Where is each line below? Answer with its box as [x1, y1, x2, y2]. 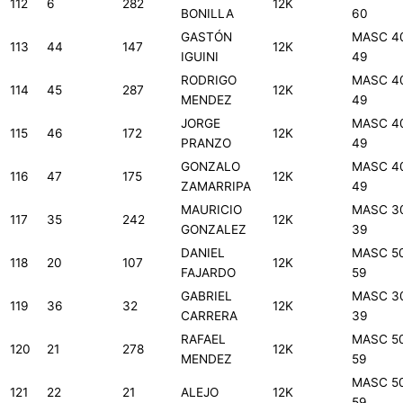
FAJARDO [181, 265, 236, 281]
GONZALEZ [181, 222, 246, 237]
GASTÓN [181, 30, 232, 45]
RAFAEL [181, 332, 226, 347]
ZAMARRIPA [181, 179, 251, 194]
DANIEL [181, 246, 225, 261]
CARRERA [181, 309, 237, 324]
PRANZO [181, 136, 231, 151]
